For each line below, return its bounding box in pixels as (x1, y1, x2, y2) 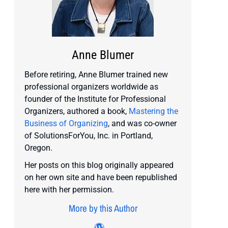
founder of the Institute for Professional (24, 94, 166, 104)
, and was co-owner (108, 119, 177, 129)
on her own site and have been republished (24, 173, 177, 183)
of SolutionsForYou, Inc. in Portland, (24, 131, 153, 141)
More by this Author (68, 202, 137, 215)
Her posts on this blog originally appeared (24, 160, 174, 170)
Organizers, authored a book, (24, 106, 129, 117)
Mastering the (129, 106, 178, 117)
